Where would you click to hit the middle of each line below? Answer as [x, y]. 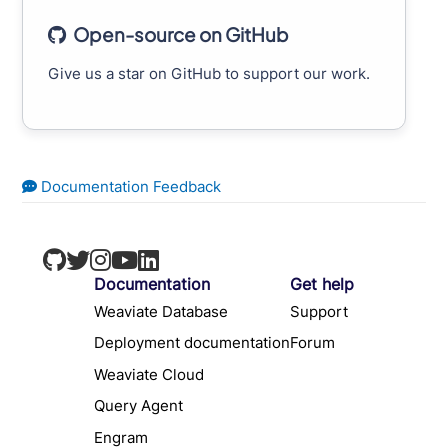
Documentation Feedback [129, 187]
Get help [322, 284]
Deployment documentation [192, 343]
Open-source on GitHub [181, 35]
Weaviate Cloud [149, 374]
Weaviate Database [161, 311]
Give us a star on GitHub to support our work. [209, 74]
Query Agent [138, 406]
